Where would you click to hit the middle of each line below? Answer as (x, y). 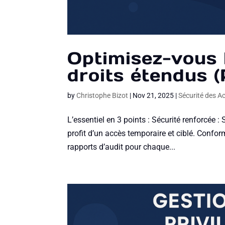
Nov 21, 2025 (153, 96)
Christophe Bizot (102, 96)
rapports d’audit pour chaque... (122, 147)
